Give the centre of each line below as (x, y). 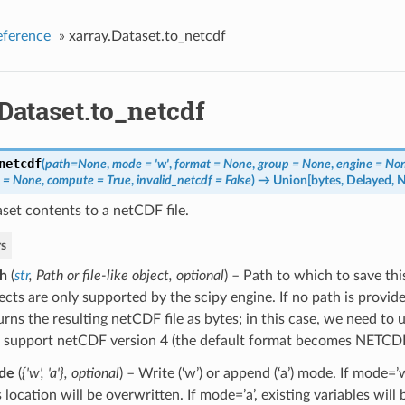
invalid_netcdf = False (193, 181)
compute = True (89, 181)
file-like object (125, 276)
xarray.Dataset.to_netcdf (147, 36)
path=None (75, 165)
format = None (213, 165)
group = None (294, 165)
